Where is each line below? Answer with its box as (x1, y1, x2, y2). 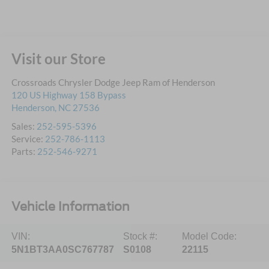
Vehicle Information (11, 199, 130, 214)
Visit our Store (11, 50, 106, 68)
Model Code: (182, 231, 237, 241)
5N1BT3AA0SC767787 (11, 244, 114, 255)
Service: (11, 133, 45, 145)
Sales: (11, 121, 37, 132)
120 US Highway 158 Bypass (11, 89, 126, 101)
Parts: (11, 146, 37, 157)
